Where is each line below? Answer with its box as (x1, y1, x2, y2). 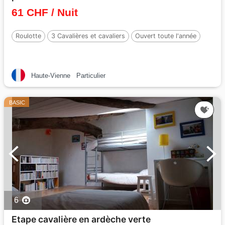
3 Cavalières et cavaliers (51, 32, 125, 40)
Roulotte (16, 32, 41, 40)
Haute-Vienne (31, 72, 70, 79)
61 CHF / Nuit (12, 7, 78, 18)
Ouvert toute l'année (135, 32, 196, 40)
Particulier (76, 72, 105, 79)
